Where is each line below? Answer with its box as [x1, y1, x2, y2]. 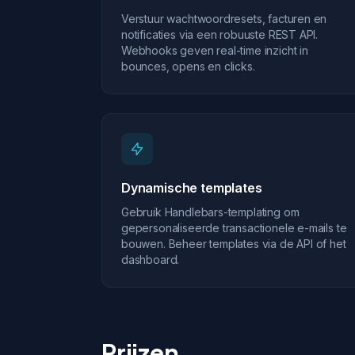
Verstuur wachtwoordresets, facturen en [121, 12, 327, 25]
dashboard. [121, 253, 180, 266]
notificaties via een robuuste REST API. [121, 28, 319, 41]
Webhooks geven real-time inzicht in [121, 44, 308, 57]
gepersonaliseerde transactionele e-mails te [121, 221, 347, 235]
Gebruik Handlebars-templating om [121, 205, 300, 219]
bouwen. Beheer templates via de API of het [121, 237, 346, 250]
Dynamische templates [121, 180, 262, 196]
